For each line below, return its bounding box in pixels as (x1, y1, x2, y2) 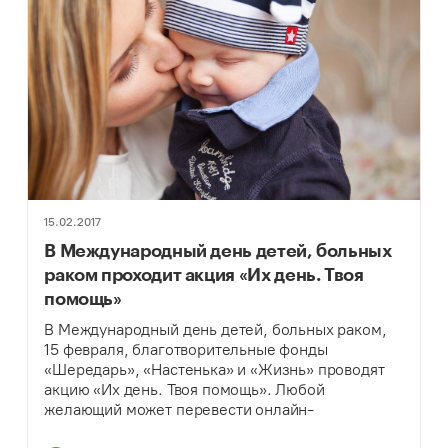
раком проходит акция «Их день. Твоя (44, 262, 364, 285)
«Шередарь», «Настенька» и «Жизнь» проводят (44, 359, 385, 379)
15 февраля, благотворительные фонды (44, 339, 328, 359)
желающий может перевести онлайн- (44, 399, 315, 419)
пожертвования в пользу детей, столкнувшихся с (44, 419, 397, 439)
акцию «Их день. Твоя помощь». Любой (44, 379, 325, 399)
